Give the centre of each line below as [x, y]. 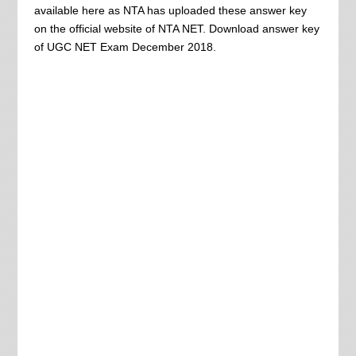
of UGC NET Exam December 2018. [125, 47]
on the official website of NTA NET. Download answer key [176, 29]
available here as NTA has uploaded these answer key [170, 10]
